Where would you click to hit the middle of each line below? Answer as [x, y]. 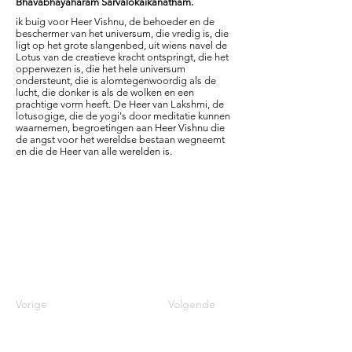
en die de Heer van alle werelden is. [94, 151]
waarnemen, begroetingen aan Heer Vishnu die [120, 128]
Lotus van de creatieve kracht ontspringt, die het [122, 57]
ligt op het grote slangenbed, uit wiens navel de [121, 45]
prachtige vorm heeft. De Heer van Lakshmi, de [120, 104]
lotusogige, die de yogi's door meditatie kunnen [123, 116]
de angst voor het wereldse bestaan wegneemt [120, 139]
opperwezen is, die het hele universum [101, 69]
